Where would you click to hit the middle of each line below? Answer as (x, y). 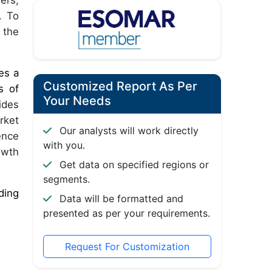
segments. (66, 179)
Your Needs (77, 101)
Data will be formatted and (120, 199)
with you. (64, 145)
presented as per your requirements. (126, 213)
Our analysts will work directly (127, 131)
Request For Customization (127, 247)
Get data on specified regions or (132, 165)
